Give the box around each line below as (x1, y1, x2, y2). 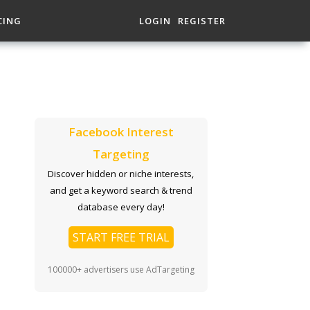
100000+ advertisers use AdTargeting (47, 264, 194, 275)
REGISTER (178, 15, 226, 27)
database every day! (77, 201, 165, 213)
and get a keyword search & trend (49, 184, 192, 197)
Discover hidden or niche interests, (48, 167, 194, 180)
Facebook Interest (68, 124, 174, 140)
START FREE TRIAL (72, 230, 170, 245)
